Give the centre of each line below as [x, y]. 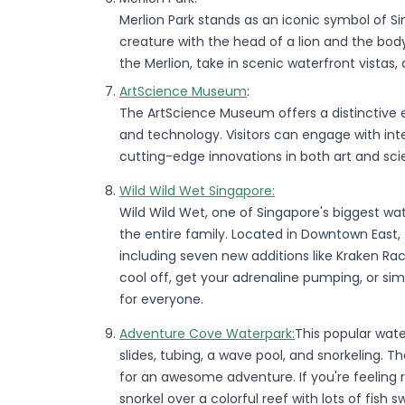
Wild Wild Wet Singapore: [197, 190]
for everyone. [161, 299]
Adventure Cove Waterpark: [207, 333]
